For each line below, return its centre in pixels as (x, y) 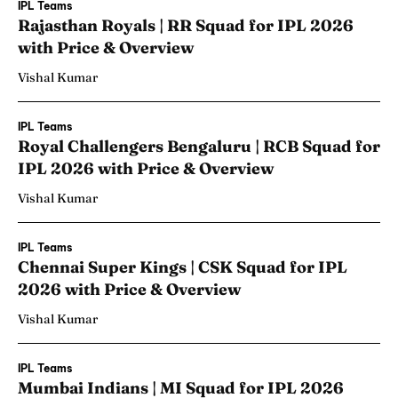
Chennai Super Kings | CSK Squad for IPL (183, 267)
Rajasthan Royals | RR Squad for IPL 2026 (186, 26)
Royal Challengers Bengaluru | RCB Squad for (199, 147)
